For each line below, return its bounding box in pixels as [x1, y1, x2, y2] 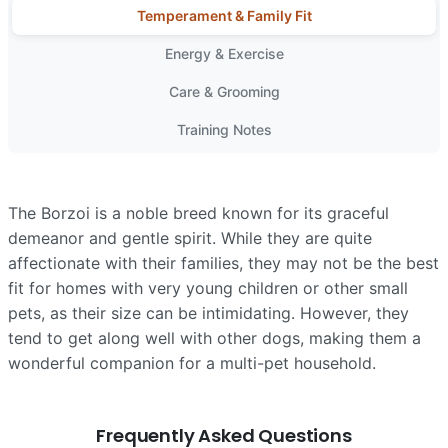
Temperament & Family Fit [136, 6, 312, 24]
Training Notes [176, 120, 272, 138]
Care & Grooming [168, 82, 280, 100]
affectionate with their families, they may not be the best [8, 252, 439, 273]
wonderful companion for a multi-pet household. [8, 352, 376, 373]
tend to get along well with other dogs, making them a [8, 327, 421, 348]
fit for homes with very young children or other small [8, 277, 408, 298]
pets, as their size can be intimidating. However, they [8, 302, 409, 323]
